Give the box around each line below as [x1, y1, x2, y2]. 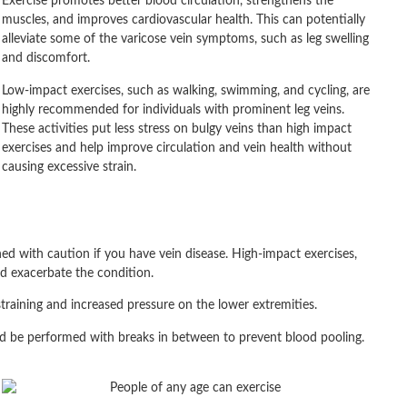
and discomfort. [2, 52, 90, 65]
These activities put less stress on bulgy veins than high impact [2, 122, 352, 135]
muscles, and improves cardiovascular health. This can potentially [2, 14, 365, 27]
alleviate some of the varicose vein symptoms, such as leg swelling [2, 33, 369, 46]
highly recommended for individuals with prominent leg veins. [2, 103, 344, 116]
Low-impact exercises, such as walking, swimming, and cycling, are [2, 84, 370, 97]
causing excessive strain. [2, 160, 136, 174]
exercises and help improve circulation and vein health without [2, 141, 352, 154]
